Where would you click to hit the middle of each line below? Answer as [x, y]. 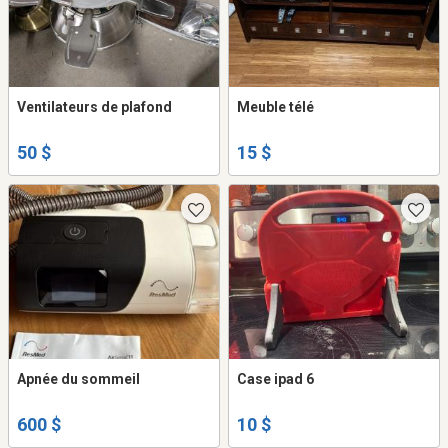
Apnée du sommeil [78, 378]
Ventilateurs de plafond [94, 106]
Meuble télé [275, 106]
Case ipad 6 [275, 378]
